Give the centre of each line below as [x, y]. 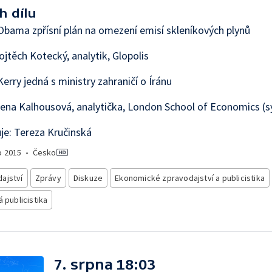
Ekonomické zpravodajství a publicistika [190, 178]
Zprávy [48, 178]
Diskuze [88, 178]
